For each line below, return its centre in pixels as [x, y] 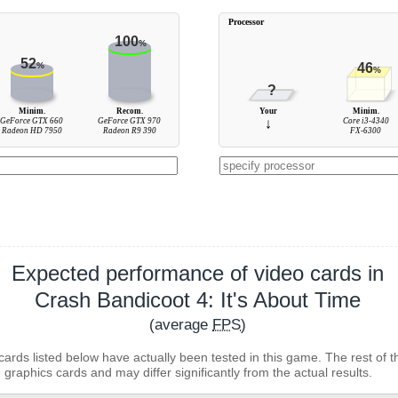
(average [181, 325]
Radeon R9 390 [129, 131]
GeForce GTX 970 [130, 121]
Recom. [129, 111]
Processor [246, 22]
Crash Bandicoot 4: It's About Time [198, 300]
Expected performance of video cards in [198, 273]
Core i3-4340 [366, 121]
